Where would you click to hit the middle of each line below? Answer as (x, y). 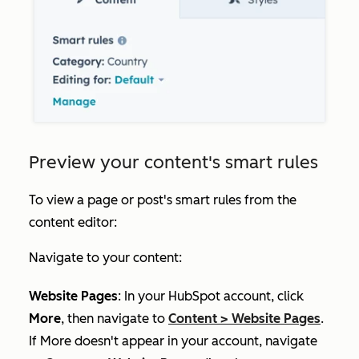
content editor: (73, 222)
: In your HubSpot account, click (211, 296)
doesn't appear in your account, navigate (194, 341)
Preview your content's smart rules (173, 162)
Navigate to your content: (105, 258)
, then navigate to (115, 319)
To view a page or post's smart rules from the (163, 200)
